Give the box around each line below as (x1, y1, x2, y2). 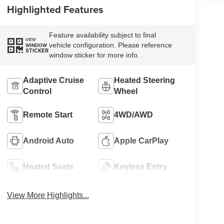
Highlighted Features (6, 2, 103, 17)
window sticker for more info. (48, 51, 139, 59)
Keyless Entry (114, 162, 167, 171)
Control (22, 86, 51, 95)
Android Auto (22, 136, 74, 145)
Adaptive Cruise (22, 75, 84, 84)
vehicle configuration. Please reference (48, 41, 172, 49)
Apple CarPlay (114, 136, 169, 145)
